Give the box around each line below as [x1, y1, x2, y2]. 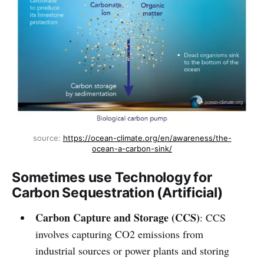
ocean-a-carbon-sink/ [92, 144, 172, 154]
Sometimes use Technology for [12, 169, 212, 186]
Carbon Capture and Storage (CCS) [35, 210, 200, 226]
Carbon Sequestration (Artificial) [12, 184, 223, 202]
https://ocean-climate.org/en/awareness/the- [62, 133, 232, 143]
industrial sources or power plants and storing [35, 243, 229, 258]
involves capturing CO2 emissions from [35, 227, 203, 242]
